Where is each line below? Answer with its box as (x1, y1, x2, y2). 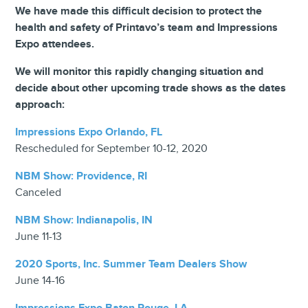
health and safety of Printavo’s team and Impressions (15, 21, 278, 34)
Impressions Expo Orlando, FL (15, 125, 163, 139)
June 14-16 (15, 274, 65, 287)
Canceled (15, 186, 62, 199)
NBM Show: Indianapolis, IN (15, 213, 153, 227)
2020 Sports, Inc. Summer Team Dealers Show (15, 257, 247, 271)
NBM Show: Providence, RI (15, 169, 148, 183)
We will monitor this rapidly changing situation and (15, 65, 264, 78)
